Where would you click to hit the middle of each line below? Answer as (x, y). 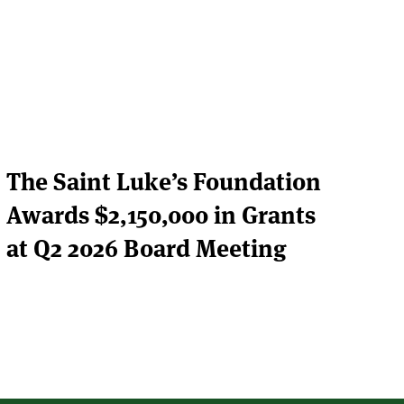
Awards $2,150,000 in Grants (161, 213)
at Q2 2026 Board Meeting (147, 246)
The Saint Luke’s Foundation (164, 179)
